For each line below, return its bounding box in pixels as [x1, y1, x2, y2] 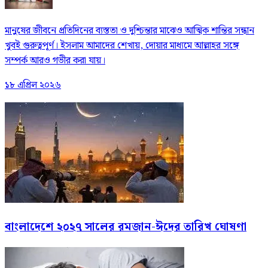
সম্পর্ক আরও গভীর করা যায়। [5, 53, 105, 68]
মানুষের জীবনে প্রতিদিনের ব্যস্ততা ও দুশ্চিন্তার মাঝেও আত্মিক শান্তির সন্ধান [5, 23, 254, 38]
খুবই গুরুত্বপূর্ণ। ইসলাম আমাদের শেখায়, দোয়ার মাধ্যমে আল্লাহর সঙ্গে [5, 38, 239, 53]
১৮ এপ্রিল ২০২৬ [5, 77, 61, 93]
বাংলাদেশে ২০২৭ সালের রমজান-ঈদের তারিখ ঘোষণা [5, 218, 246, 236]
